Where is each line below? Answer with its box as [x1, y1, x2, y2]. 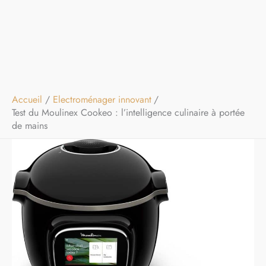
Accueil [12, 93, 42, 106]
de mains [12, 119, 47, 132]
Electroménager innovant [52, 93, 151, 106]
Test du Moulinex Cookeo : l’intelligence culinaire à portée [12, 106, 245, 119]
